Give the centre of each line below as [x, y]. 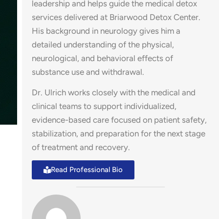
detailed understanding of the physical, [103, 45]
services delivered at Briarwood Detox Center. [116, 17]
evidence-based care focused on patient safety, [119, 120]
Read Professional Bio [87, 170]
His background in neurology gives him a [106, 31]
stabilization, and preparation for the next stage [118, 133]
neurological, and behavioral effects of [102, 58]
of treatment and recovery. [81, 147]
